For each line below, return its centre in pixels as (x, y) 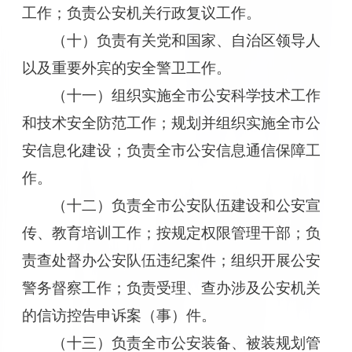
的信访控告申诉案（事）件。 (119, 315)
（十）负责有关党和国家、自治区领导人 (187, 40)
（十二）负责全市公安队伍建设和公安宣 (187, 205)
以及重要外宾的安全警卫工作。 (126, 68)
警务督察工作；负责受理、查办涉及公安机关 (171, 288)
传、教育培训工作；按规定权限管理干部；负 (171, 233)
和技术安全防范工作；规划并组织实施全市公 (171, 123)
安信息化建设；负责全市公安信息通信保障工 (171, 150)
